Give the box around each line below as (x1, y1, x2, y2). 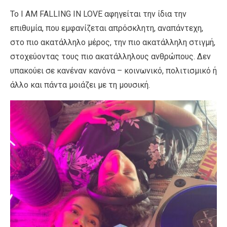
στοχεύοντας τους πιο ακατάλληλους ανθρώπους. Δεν (10, 51, 211, 61)
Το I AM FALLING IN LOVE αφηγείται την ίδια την (10, 9, 186, 19)
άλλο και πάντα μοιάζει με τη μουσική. (10, 80, 150, 90)
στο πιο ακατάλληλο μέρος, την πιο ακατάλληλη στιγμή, (10, 37, 215, 47)
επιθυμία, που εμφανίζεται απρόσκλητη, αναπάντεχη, (10, 23, 203, 33)
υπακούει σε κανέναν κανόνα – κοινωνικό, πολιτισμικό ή (10, 65, 217, 75)
